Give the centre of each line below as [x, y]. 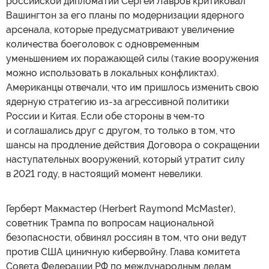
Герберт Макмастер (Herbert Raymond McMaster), [121, 209]
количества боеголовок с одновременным [103, 44]
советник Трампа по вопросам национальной [110, 223]
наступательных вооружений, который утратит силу [125, 159]
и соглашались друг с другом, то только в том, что [121, 131]
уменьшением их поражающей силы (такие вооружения [132, 59]
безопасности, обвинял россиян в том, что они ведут [126, 237]
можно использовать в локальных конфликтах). [112, 73]
